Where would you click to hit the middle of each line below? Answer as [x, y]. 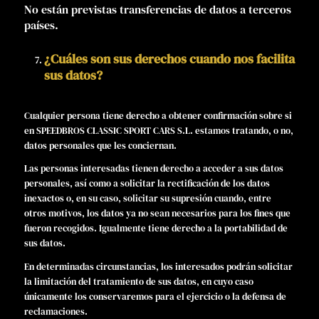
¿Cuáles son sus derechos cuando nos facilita [169, 59]
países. [41, 25]
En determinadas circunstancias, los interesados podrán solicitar [158, 266]
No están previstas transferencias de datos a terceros [157, 10]
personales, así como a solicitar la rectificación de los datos [147, 184]
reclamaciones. [56, 311]
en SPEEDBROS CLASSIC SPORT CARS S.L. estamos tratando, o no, [158, 131]
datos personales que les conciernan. [100, 146]
